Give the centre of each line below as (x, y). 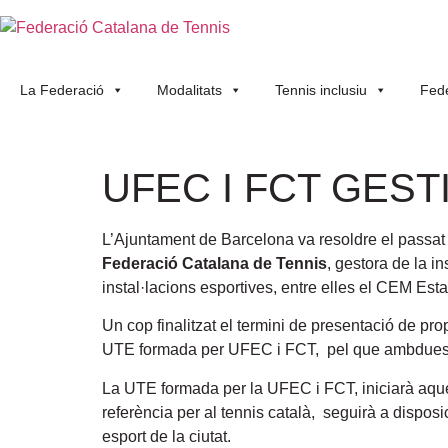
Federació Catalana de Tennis (214, 263)
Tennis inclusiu (321, 90)
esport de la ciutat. (166, 436)
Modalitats (189, 90)
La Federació (62, 90)
